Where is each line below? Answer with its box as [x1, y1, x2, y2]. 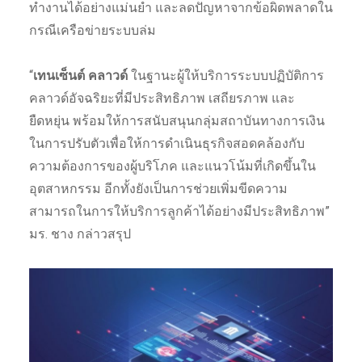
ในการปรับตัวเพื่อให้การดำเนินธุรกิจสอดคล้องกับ [28, 135, 305, 151]
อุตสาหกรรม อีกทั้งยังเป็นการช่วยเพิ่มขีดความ [28, 180, 288, 196]
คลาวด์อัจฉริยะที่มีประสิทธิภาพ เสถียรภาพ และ [28, 90, 295, 106]
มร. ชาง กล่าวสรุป [28, 225, 131, 242]
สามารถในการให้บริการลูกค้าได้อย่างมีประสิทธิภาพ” [28, 203, 330, 219]
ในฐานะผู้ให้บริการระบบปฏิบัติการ [130, 67, 324, 83]
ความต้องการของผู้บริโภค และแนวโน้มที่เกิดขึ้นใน [28, 158, 316, 174]
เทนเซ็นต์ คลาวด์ [32, 67, 131, 83]
